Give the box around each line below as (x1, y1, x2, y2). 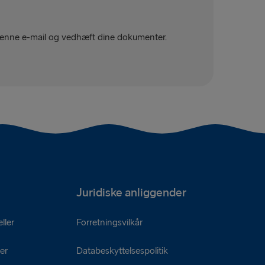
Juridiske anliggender (76, 185, 186, 200)
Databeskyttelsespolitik (76, 245, 168, 257)
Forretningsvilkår (76, 216, 143, 228)
